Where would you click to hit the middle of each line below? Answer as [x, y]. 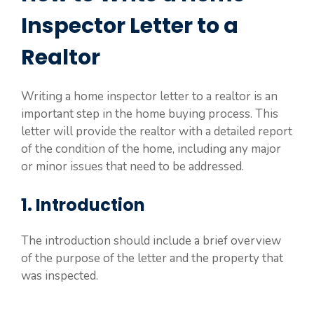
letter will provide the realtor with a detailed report [157, 131]
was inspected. [60, 276]
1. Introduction [83, 205]
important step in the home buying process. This [150, 114]
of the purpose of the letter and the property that [152, 258]
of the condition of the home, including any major [151, 149]
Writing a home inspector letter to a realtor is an [149, 96]
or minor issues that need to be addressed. [132, 166]
